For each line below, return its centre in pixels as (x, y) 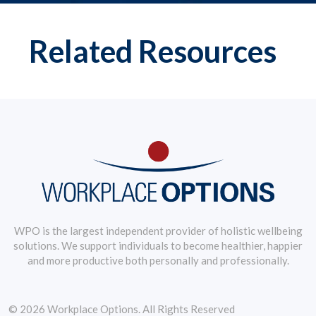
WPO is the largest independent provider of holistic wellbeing (158, 230)
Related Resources (153, 51)
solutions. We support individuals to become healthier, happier (158, 245)
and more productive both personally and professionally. (158, 260)
